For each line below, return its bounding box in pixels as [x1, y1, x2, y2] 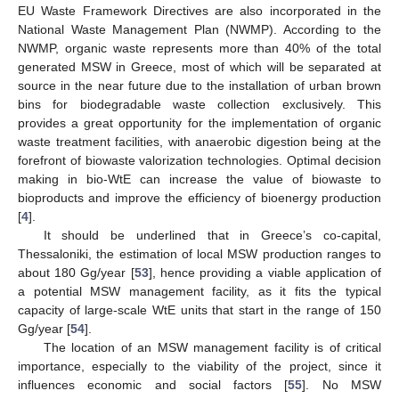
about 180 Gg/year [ [18, 265, 134, 280]
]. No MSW [302, 377, 382, 392]
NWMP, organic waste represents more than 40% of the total [18, 40, 381, 55]
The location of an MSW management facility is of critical [43, 339, 381, 354]
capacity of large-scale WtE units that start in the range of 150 [18, 302, 381, 317]
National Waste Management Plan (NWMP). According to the [18, 21, 381, 37]
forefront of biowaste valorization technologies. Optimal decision [18, 152, 381, 167]
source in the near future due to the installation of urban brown [18, 77, 381, 93]
